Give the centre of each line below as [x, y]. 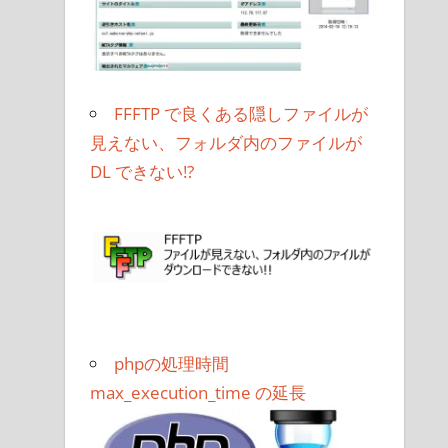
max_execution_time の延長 [198, 393]
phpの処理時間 [172, 364]
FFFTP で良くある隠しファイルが [241, 113]
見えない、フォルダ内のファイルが [226, 142]
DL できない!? [142, 171]
